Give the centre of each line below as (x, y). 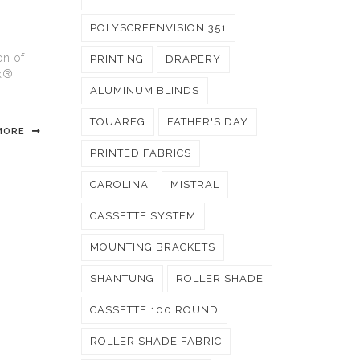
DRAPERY (193, 59)
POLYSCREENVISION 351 (158, 28)
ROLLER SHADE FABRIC (156, 341)
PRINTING (117, 59)
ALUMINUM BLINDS (145, 90)
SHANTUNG (122, 278)
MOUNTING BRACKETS (153, 247)
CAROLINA (119, 184)
